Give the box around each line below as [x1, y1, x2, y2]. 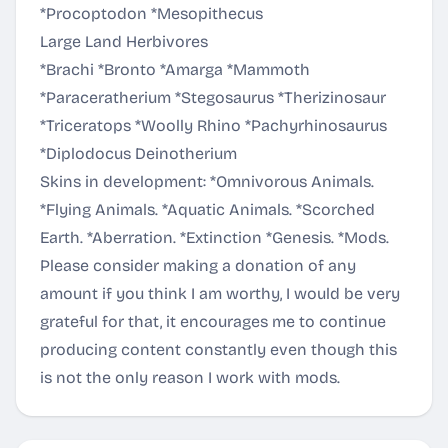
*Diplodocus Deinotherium [40, 144, 237, 164]
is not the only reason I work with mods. [40, 368, 340, 388]
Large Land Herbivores [40, 32, 208, 52]
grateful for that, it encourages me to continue [40, 312, 386, 332]
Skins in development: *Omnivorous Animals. [40, 172, 374, 192]
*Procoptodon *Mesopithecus [40, 4, 263, 24]
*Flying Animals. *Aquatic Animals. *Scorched [40, 200, 375, 220]
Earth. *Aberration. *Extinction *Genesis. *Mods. [40, 228, 389, 248]
